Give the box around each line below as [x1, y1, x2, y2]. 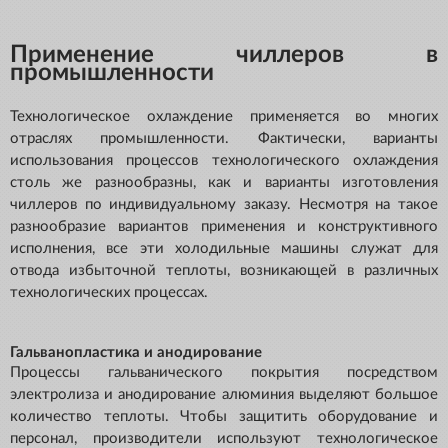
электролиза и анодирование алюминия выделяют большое [10, 387, 438, 403]
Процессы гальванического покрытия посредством [10, 365, 438, 381]
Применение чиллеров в [10, 43, 438, 68]
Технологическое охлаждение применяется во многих [10, 109, 438, 125]
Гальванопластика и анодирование [10, 345, 262, 361]
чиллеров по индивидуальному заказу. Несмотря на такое [10, 197, 438, 213]
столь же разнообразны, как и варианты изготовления [10, 175, 438, 191]
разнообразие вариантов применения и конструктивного [10, 219, 438, 235]
